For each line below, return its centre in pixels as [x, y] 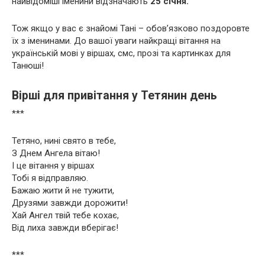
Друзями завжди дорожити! [70, 203]
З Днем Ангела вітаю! [56, 153]
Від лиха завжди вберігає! [65, 227]
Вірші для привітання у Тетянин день [114, 96]
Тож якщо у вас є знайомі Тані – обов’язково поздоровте [131, 28]
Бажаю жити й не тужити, [63, 190]
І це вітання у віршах [53, 165]
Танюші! [28, 65]
